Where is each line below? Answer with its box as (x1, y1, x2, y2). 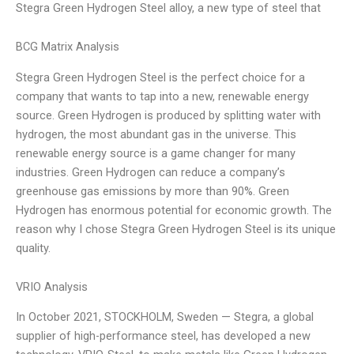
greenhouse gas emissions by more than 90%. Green (16, 183, 289, 198)
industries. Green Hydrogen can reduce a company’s (16, 164, 285, 179)
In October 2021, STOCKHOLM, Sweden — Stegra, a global (16, 310, 314, 325)
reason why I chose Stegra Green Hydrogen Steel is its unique (16, 221, 336, 236)
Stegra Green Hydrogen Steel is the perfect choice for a (16, 70, 305, 85)
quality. (16, 240, 51, 255)
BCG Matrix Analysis (16, 40, 119, 55)
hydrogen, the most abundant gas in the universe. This (16, 126, 296, 141)
